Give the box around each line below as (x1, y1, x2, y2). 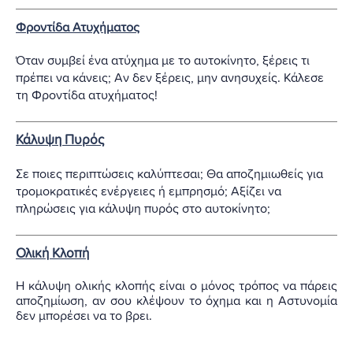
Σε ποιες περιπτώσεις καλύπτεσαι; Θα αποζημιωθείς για (16, 167, 323, 180)
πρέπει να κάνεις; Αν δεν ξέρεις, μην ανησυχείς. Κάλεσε (16, 71, 324, 84)
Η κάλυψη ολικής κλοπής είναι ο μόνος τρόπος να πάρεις (16, 279, 337, 292)
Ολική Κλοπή (16, 247, 89, 261)
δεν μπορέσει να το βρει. (16, 309, 152, 322)
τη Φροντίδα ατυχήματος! (16, 88, 158, 102)
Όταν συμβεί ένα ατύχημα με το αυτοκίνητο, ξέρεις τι (16, 54, 310, 67)
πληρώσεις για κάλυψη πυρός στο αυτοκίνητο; (16, 202, 270, 215)
